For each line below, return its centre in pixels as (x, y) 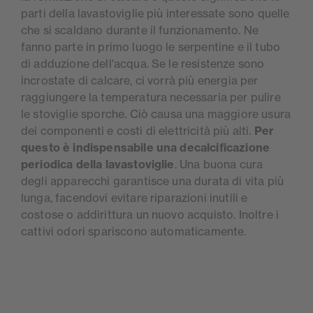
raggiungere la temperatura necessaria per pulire (151, 97)
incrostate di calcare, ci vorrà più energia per (140, 81)
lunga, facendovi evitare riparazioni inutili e (134, 198)
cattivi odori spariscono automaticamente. (134, 232)
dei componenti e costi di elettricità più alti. (138, 131)
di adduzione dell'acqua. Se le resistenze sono (143, 64)
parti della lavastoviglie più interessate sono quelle (155, 14)
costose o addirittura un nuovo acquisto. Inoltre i (150, 215)
